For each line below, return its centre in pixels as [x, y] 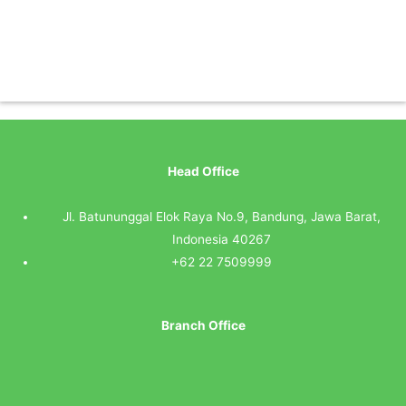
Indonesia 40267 [222, 240]
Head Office [203, 172]
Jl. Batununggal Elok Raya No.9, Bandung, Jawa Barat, [222, 217]
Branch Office [203, 325]
